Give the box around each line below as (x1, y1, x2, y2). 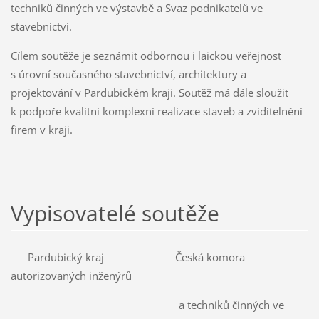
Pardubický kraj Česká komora (10, 249, 245, 264)
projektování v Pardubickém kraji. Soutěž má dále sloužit (10, 85, 288, 100)
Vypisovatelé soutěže (10, 198, 219, 228)
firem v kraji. (10, 122, 73, 137)
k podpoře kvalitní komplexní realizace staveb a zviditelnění (10, 104, 303, 119)
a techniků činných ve (10, 297, 284, 312)
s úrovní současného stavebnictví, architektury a (10, 67, 246, 82)
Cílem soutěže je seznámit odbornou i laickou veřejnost (10, 48, 281, 63)
